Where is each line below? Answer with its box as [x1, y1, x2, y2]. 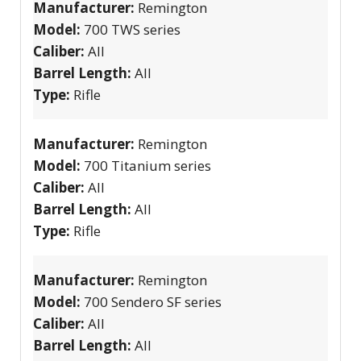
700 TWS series [84, 19, 180, 39]
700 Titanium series [84, 156, 211, 175]
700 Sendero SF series [84, 292, 222, 311]
